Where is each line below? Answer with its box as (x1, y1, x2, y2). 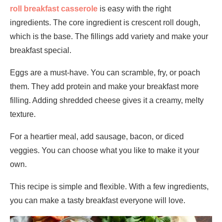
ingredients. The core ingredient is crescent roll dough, (10, 18, 200, 27)
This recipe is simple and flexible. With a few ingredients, (10, 182, 209, 191)
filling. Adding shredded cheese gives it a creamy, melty (10, 96, 204, 105)
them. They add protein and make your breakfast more (10, 82, 199, 91)
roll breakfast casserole (10, 4, 98, 13)
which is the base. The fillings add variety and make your (10, 32, 208, 41)
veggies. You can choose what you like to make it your (10, 146, 199, 155)
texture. (10, 110, 36, 118)
